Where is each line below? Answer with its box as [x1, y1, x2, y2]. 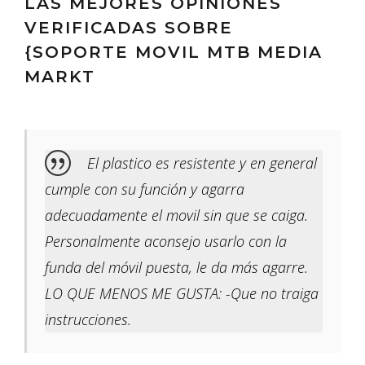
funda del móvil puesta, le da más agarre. [45, 257, 308, 278]
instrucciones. [45, 310, 131, 330]
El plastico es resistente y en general [87, 153, 317, 174]
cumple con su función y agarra [45, 179, 244, 200]
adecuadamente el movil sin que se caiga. [45, 205, 308, 226]
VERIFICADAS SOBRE [24, 18, 233, 38]
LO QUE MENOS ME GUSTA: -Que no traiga [45, 284, 319, 304]
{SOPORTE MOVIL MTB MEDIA [24, 42, 323, 63]
